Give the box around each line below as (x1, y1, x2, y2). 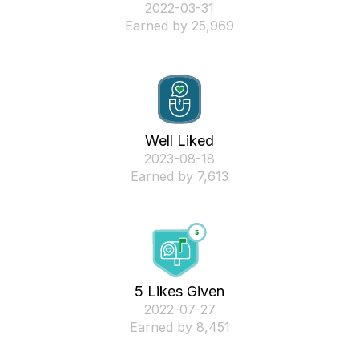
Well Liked (145, 132, 214, 149)
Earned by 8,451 (129, 319, 230, 335)
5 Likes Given (135, 283, 224, 300)
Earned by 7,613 (131, 168, 228, 184)
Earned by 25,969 (125, 18, 234, 34)
